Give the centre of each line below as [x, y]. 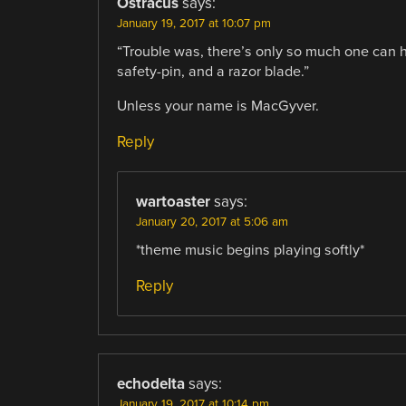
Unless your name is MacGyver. [217, 106]
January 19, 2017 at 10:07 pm [193, 23]
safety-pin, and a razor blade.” [213, 71]
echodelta [150, 383]
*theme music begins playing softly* [250, 250]
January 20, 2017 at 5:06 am [212, 222]
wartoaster [173, 201]
